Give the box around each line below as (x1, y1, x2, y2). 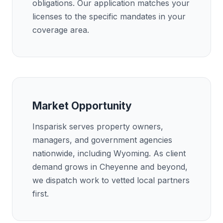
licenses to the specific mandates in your (32, 11, 186, 21)
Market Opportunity (32, 100, 132, 112)
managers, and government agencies (32, 135, 172, 145)
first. (32, 189, 49, 199)
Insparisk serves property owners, (32, 121, 163, 131)
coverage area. (32, 25, 89, 35)
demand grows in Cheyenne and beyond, (32, 162, 188, 172)
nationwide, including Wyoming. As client (32, 148, 186, 158)
